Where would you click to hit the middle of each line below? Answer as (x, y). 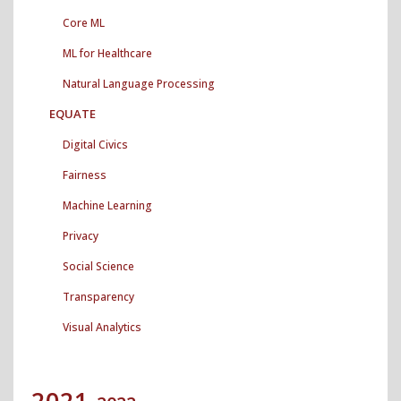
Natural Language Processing (139, 83)
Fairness (85, 175)
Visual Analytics (102, 327)
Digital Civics (95, 144)
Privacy (81, 235)
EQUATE (73, 113)
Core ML (84, 22)
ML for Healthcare (107, 53)
